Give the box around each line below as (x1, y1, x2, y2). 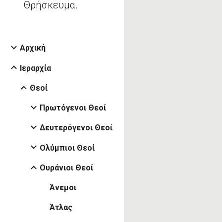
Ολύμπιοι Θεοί (40, 143, 95, 153)
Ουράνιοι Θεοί (40, 163, 93, 172)
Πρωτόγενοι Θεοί (40, 103, 106, 113)
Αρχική (20, 43, 46, 53)
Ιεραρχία (20, 63, 51, 73)
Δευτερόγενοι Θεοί (40, 123, 112, 133)
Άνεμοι (50, 183, 76, 193)
